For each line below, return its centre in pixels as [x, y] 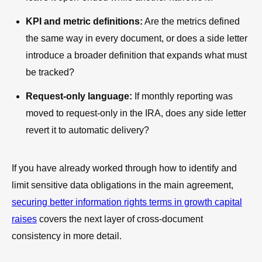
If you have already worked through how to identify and [124, 168]
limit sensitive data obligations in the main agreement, [123, 185]
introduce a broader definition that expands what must [136, 55]
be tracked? [50, 72]
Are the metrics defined [191, 21]
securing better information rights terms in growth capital [127, 202]
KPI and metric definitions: [84, 21]
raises [24, 219]
